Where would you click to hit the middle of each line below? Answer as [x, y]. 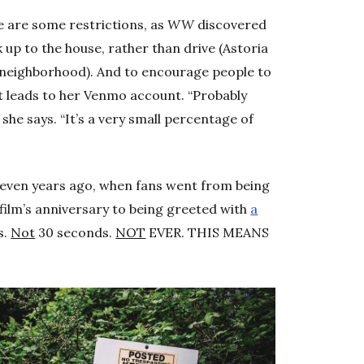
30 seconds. [76, 233]
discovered [231, 25]
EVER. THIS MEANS [208, 233]
